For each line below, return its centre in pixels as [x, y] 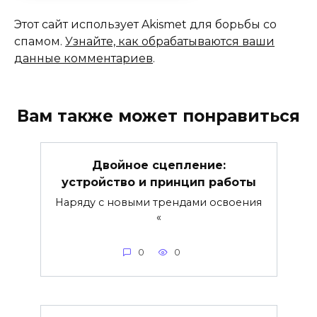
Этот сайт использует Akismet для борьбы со [145, 25]
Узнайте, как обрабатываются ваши [170, 42]
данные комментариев [83, 59]
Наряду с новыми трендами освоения [158, 203]
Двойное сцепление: [158, 166]
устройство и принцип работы [158, 183]
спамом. [40, 42]
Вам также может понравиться [158, 116]
